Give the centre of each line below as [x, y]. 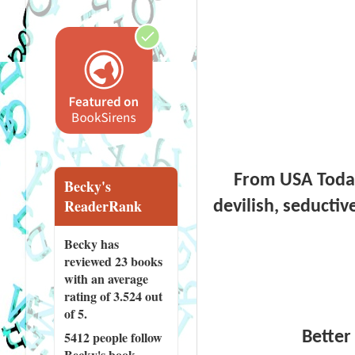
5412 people [95, 337]
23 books [138, 261]
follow [145, 337]
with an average [106, 278]
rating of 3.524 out [113, 296]
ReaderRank [103, 206]
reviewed [89, 261]
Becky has [91, 243]
